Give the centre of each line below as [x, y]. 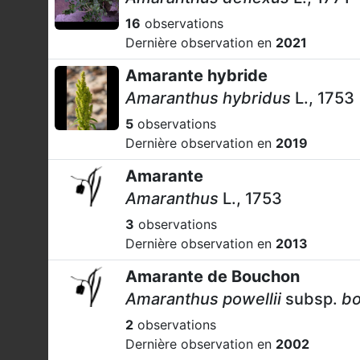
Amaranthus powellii [205, 299]
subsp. [311, 299]
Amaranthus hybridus [208, 98]
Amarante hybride [196, 76]
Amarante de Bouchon [213, 276]
